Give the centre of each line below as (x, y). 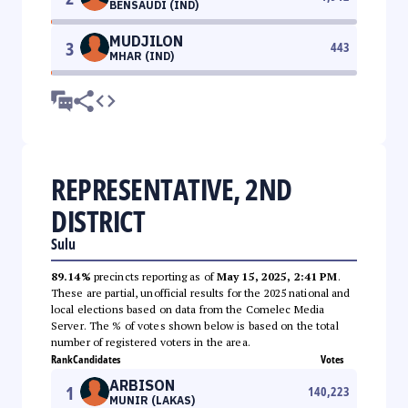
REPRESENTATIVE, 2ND (172, 189)
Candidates (97, 359)
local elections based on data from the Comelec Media (188, 309)
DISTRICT (98, 220)
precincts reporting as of (153, 276)
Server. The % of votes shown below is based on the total (195, 325)
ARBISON (142, 385)
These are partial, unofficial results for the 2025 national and (201, 292)
